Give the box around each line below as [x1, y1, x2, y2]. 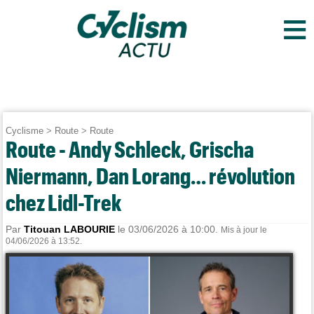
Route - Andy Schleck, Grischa [6, 136, 254, 162]
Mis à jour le [221, 225, 268, 235]
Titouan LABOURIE [24, 224, 116, 235]
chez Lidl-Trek [6, 189, 122, 215]
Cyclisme [6, 125, 44, 136]
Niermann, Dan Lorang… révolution [6, 163, 296, 189]
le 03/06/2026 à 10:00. [115, 224, 221, 235]
